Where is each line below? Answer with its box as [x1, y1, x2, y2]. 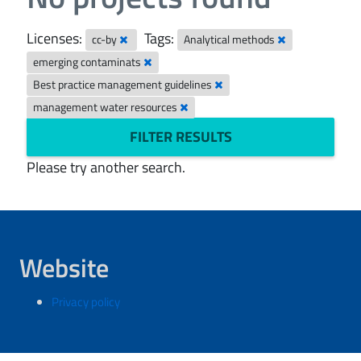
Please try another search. [27, 156, 185, 178]
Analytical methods [184, 31, 278, 48]
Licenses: [27, 27, 82, 49]
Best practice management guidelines [33, 77, 215, 93]
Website [19, 248, 109, 287]
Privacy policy [52, 293, 120, 311]
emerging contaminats [33, 54, 144, 70]
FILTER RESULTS [129, 126, 232, 147]
